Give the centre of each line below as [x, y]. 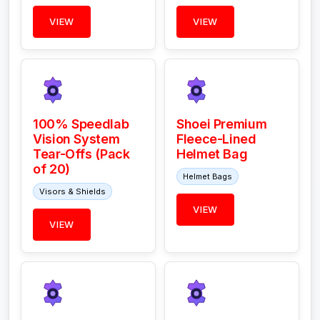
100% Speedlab [81, 124]
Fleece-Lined [216, 139]
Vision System [76, 139]
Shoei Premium [222, 124]
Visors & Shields [72, 192]
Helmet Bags [207, 177]
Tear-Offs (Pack [81, 154]
